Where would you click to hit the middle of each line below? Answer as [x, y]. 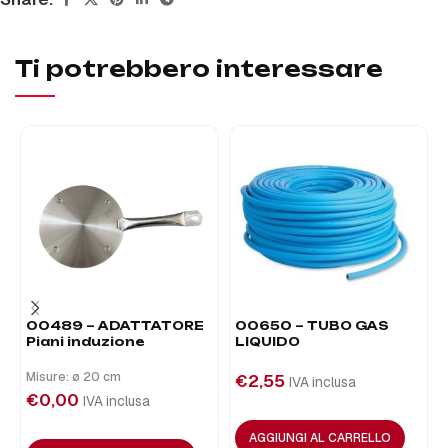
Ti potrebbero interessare [199, 68]
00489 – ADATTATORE [115, 325]
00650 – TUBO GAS [312, 325]
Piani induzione [85, 341]
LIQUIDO [267, 341]
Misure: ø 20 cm [73, 377]
